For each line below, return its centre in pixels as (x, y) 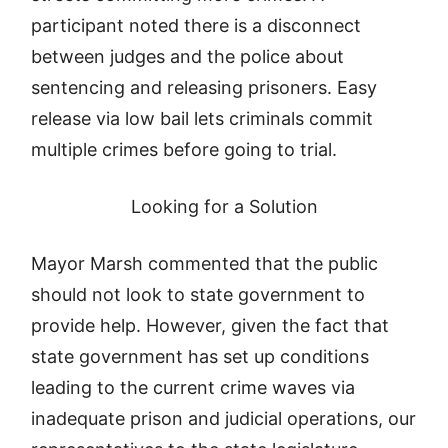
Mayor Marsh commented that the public (205, 263)
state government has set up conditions (200, 356)
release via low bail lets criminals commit (202, 118)
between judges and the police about (188, 56)
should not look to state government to (198, 294)
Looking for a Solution (224, 206)
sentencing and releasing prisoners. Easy (204, 87)
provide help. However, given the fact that (210, 325)
